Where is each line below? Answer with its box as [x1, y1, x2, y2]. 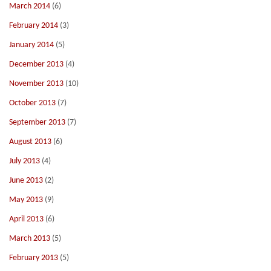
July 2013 [9, 157, 40, 166]
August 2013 [9, 137, 51, 146]
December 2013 [9, 60, 64, 69]
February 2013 [9, 253, 58, 263]
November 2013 [9, 79, 64, 88]
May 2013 [9, 195, 43, 204]
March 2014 [9, 2, 50, 11]
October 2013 [9, 99, 56, 108]
